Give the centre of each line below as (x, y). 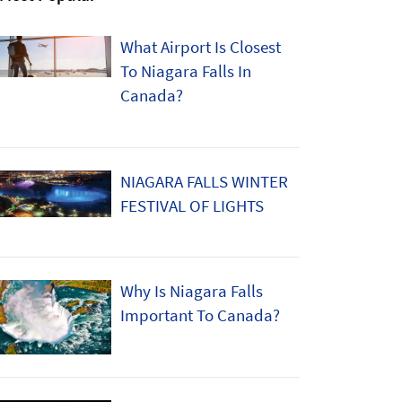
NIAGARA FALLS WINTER (204, 181)
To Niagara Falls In (186, 71)
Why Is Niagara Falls (192, 291)
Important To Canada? (200, 315)
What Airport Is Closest (201, 47)
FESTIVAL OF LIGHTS (192, 205)
